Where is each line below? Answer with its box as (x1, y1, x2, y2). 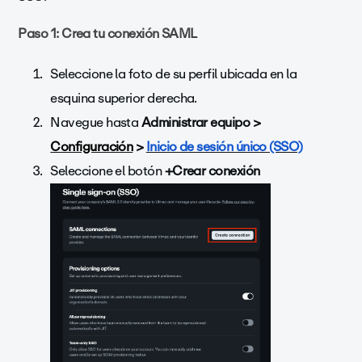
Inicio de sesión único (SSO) (145, 136, 303, 158)
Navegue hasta (50, 112, 141, 134)
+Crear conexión (164, 160, 260, 183)
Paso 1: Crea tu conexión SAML (18, 23, 197, 45)
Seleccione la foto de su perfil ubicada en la (50, 63, 297, 86)
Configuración (50, 136, 133, 158)
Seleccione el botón (50, 160, 165, 183)
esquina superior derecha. (50, 87, 200, 110)
